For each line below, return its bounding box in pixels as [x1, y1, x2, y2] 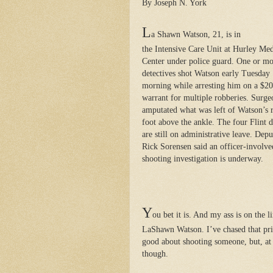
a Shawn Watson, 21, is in [151, 29, 241, 39]
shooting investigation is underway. [142, 154, 263, 163]
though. [142, 249, 168, 258]
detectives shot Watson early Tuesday [142, 68, 270, 78]
